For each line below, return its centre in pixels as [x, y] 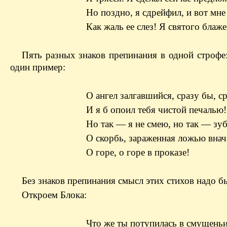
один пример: [38, 67]
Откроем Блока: [54, 195]
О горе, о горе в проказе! [138, 152]
